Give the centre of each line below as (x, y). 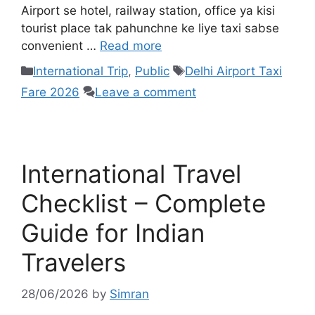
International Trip (81, 71)
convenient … (60, 45)
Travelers (73, 263)
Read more (131, 45)
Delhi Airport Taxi (233, 71)
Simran (129, 294)
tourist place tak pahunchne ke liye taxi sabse (150, 28)
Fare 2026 (50, 92)
